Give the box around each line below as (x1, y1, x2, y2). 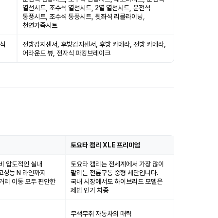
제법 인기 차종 (71, 186, 109, 194)
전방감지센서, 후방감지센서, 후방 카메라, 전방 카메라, (22, 40, 166, 48)
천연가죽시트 (22, 21, 57, 29)
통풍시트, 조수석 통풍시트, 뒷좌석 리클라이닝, (22, 13, 145, 20)
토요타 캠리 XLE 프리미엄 (71, 141, 140, 149)
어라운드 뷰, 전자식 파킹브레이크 (22, 49, 110, 57)
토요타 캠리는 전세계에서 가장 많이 (71, 160, 164, 168)
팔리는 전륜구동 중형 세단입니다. (71, 169, 158, 177)
